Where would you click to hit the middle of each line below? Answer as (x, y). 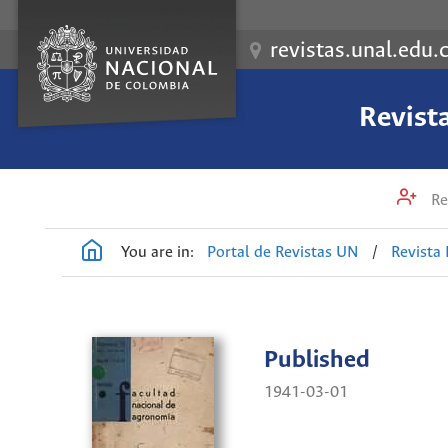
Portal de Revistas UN (283, 252)
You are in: (157, 252)
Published (317, 361)
